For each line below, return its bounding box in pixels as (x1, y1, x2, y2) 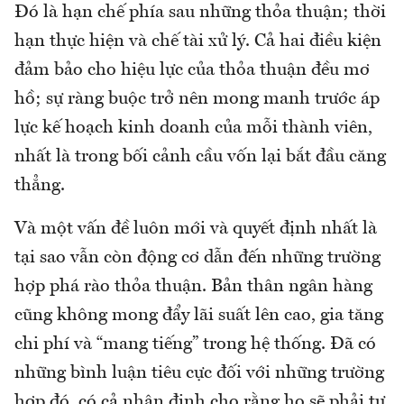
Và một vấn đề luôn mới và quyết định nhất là (14, 220, 377, 239)
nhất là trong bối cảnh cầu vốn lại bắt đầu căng (14, 148, 386, 167)
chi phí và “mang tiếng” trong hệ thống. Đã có (14, 335, 376, 354)
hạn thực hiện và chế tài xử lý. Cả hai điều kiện (14, 32, 381, 51)
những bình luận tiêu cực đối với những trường (14, 364, 384, 383)
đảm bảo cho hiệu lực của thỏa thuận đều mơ (14, 61, 370, 80)
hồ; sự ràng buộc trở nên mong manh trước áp (14, 90, 380, 109)
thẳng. (14, 177, 65, 196)
